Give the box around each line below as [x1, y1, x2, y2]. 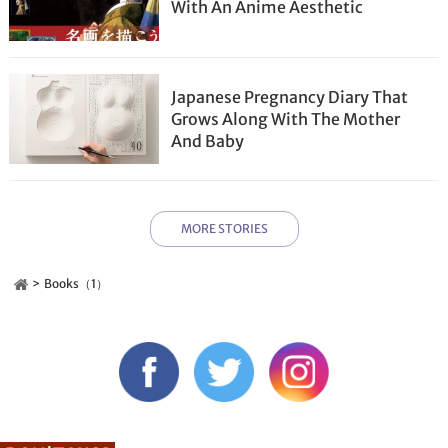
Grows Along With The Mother [171, 109, 401, 129]
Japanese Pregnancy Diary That [171, 87, 409, 107]
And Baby [171, 131, 245, 151]
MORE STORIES [180, 221, 268, 236]
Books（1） [44, 276, 108, 291]
